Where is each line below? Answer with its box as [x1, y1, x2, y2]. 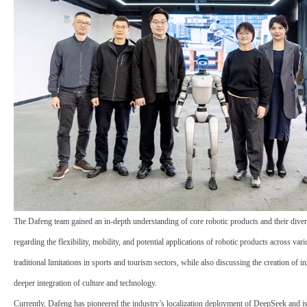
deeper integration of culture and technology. [14, 278, 157, 288]
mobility [93, 236, 119, 247]
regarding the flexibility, [14, 236, 93, 247]
